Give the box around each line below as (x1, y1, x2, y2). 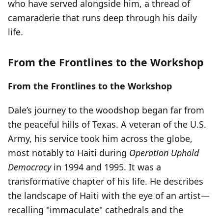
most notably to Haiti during (8, 147, 129, 159)
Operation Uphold (129, 147, 199, 159)
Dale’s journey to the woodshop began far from (8, 104, 204, 116)
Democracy (8, 161, 51, 173)
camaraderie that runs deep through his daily (8, 12, 197, 24)
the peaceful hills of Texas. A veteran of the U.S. (8, 118, 206, 130)
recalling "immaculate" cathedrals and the (8, 204, 183, 216)
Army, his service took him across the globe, (8, 133, 192, 144)
